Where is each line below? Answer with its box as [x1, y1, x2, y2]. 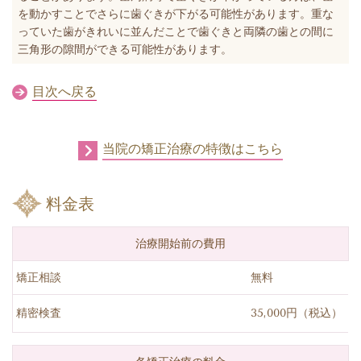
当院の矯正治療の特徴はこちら [102, 140, 283, 156]
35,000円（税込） [251, 305, 343, 320]
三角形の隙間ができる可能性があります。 [18, 42, 232, 56]
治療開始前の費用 [135, 236, 226, 251]
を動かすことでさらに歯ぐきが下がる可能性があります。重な [18, 6, 334, 20]
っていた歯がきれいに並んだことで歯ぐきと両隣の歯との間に [18, 24, 334, 38]
